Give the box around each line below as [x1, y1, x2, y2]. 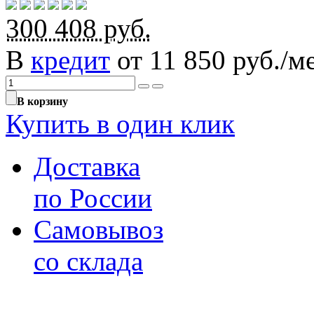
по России [34, 182, 152, 213]
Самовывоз [34, 214, 163, 245]
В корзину [17, 95, 68, 107]
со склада [34, 245, 143, 276]
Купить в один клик [6, 108, 235, 139]
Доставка [34, 151, 140, 182]
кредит [31, 44, 110, 75]
